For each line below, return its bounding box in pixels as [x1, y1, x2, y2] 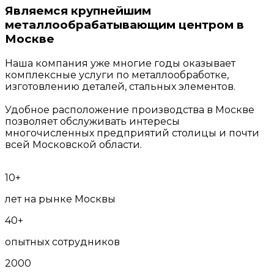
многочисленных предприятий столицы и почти [5, 127, 259, 139]
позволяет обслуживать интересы [5, 115, 180, 127]
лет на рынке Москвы [5, 193, 116, 205]
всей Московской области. [5, 138, 142, 150]
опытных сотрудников [5, 235, 120, 248]
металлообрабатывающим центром [5, 17, 234, 32]
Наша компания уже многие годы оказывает [5, 57, 235, 69]
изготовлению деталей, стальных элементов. [5, 80, 235, 92]
